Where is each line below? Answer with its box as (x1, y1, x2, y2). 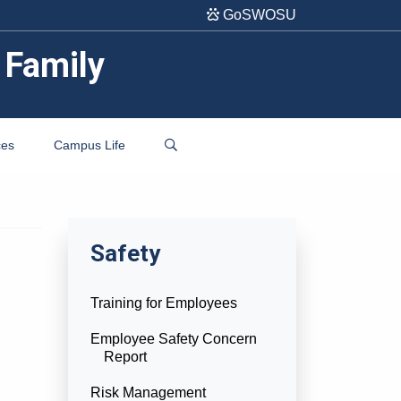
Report (104, 349, 147, 364)
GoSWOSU (219, 7, 296, 22)
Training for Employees (90, 295, 237, 311)
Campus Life (54, 138, 125, 152)
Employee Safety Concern (90, 331, 257, 346)
